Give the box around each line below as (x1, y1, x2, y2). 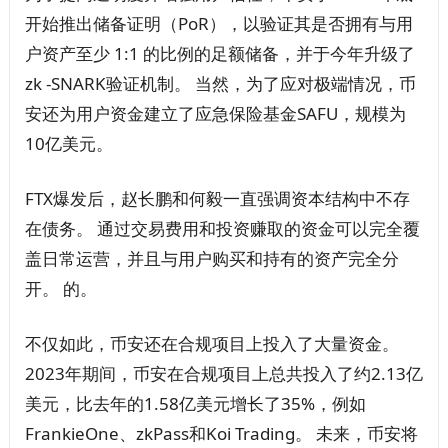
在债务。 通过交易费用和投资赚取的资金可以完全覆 (24, 217, 420, 241)
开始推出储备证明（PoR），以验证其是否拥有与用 (24, 12, 413, 36)
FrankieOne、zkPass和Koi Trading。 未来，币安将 (24, 422, 418, 446)
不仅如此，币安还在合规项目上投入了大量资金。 (24, 332, 399, 356)
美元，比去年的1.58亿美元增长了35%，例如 (24, 392, 366, 416)
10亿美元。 (24, 132, 113, 156)
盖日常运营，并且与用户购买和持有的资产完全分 (24, 247, 399, 271)
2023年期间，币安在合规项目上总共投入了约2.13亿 (24, 362, 423, 386)
